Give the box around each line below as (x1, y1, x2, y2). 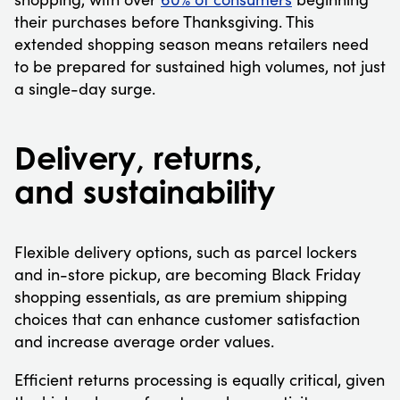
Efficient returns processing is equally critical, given (14, 368, 385, 390)
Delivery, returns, (14, 137, 262, 177)
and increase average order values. (14, 329, 279, 352)
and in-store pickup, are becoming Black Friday (14, 262, 361, 285)
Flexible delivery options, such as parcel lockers (14, 240, 357, 262)
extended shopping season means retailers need (14, 32, 369, 54)
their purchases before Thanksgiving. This (14, 10, 314, 32)
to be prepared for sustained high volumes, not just (14, 54, 386, 77)
